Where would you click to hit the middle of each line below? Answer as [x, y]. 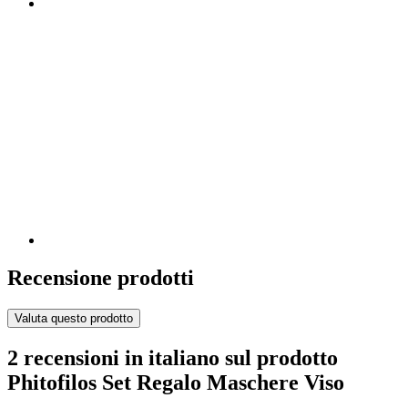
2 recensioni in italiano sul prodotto [173, 358]
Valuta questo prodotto [74, 319]
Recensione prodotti [101, 278]
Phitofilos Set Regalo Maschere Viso [176, 383]
